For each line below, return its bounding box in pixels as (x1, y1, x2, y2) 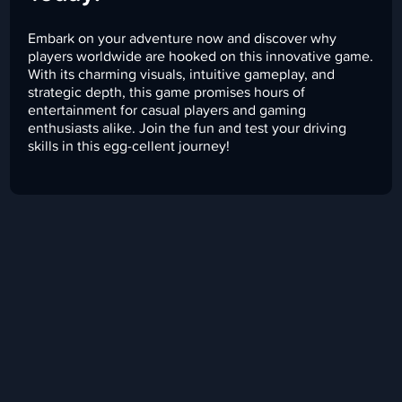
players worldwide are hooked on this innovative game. (28, 49, 374, 65)
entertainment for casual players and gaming (28, 103, 307, 118)
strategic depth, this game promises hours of (28, 85, 306, 100)
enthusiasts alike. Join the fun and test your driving (28, 121, 347, 136)
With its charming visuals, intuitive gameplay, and (28, 67, 336, 83)
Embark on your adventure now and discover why (28, 31, 337, 47)
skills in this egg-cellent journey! (28, 139, 231, 154)
